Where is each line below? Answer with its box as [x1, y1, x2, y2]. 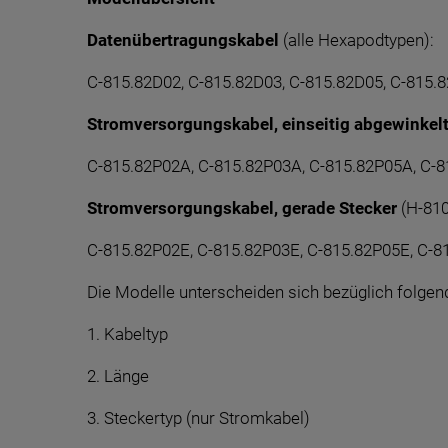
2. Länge [87, 366, 149, 386]
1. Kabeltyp [87, 324, 168, 344]
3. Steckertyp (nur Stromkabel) [87, 408, 310, 428]
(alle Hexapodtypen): [283, 30, 434, 50]
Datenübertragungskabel [87, 30, 283, 50]
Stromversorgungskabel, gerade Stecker [87, 198, 401, 218]
